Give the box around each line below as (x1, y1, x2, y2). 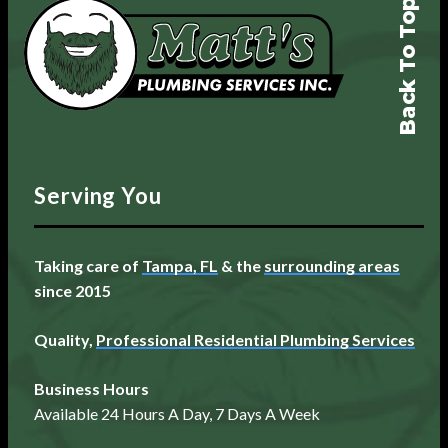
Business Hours (34, 378, 149, 398)
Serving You (34, 181, 162, 209)
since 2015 (34, 280, 111, 300)
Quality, (34, 329, 96, 349)
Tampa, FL (142, 255, 218, 275)
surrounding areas (264, 255, 400, 275)
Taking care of (34, 255, 142, 275)
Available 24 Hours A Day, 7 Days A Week (34, 403, 320, 423)
